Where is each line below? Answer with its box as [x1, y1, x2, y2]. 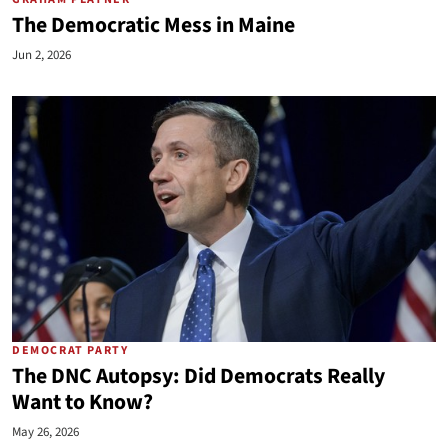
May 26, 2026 [12, 423, 79, 441]
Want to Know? [12, 387, 153, 418]
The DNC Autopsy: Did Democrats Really [12, 361, 385, 392]
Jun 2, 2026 [12, 46, 71, 64]
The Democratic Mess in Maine [12, 10, 295, 41]
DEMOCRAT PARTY [12, 342, 129, 359]
